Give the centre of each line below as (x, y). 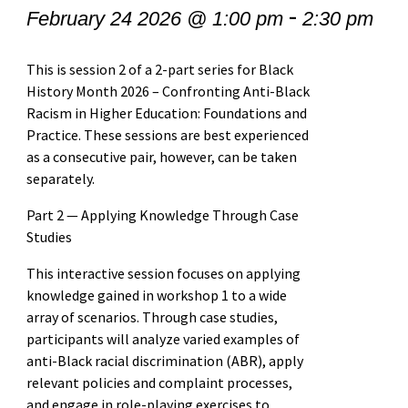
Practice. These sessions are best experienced (167, 134)
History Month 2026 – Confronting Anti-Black (168, 91)
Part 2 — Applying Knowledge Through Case (162, 214)
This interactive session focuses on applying (163, 273)
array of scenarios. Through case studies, (152, 316)
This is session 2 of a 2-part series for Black (159, 69)
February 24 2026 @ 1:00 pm (154, 18)
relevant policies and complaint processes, (159, 382)
